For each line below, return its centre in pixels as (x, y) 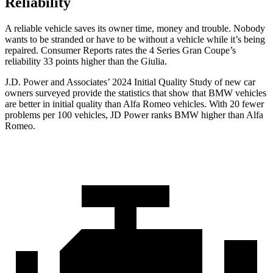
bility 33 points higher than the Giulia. (94, 62)
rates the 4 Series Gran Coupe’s (174, 51)
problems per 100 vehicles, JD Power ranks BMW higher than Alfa (134, 115)
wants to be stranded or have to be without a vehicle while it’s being (135, 40)
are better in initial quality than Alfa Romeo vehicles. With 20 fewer (134, 104)
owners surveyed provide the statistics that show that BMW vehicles (136, 93)
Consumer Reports (77, 51)
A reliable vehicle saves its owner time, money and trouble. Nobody (135, 29)
